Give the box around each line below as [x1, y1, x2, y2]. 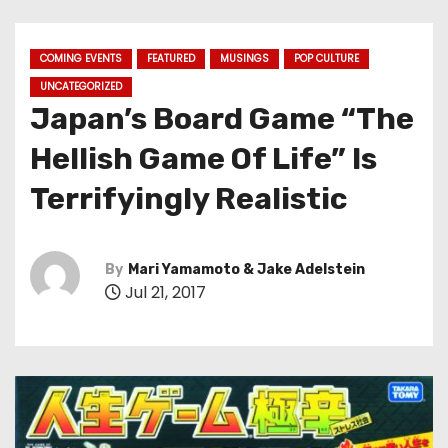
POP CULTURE [294, 51, 359, 66]
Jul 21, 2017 [121, 280, 206, 304]
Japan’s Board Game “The [30, 101, 414, 137]
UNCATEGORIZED [40, 79, 122, 94]
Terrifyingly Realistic [30, 181, 347, 217]
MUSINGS [220, 51, 269, 66]
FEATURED [147, 51, 195, 66]
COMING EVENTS [40, 51, 122, 66]
